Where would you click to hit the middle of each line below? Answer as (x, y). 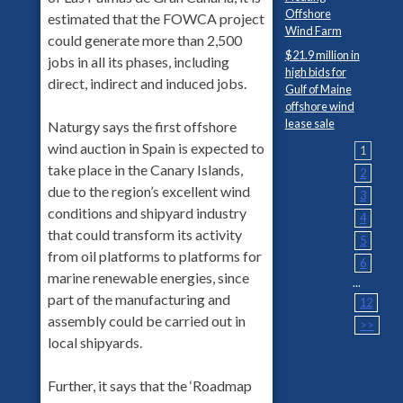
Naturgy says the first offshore (142, 127)
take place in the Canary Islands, (145, 170)
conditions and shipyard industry (147, 213)
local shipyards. (94, 343)
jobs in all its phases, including (138, 62)
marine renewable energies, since (148, 278)
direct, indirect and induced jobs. (147, 84)
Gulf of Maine (318, 90)
